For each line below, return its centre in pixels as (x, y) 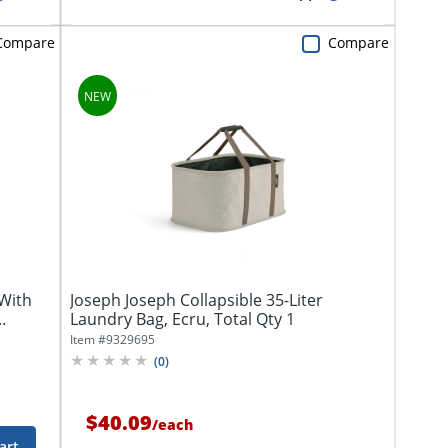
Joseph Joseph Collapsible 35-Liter (196, 299)
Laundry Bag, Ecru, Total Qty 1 (182, 318)
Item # (88, 339)
